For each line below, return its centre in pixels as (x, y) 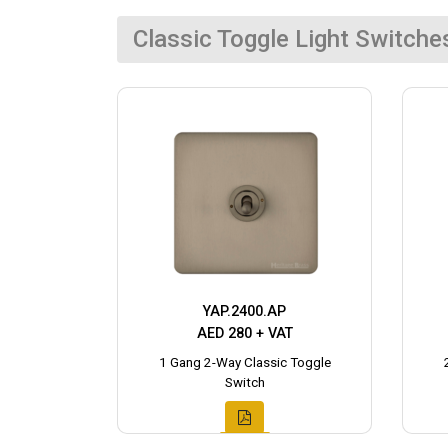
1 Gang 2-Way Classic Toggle (244, 363)
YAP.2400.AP (244, 312)
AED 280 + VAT (244, 334)
